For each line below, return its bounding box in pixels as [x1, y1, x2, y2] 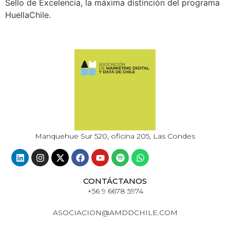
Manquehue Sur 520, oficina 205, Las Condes [35, 131, 195, 141]
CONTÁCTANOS [83, 176, 147, 186]
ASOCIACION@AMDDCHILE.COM [52, 208, 178, 218]
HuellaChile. [5, 10, 51, 21]
